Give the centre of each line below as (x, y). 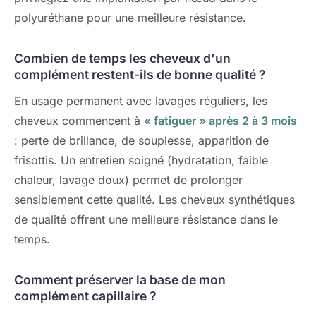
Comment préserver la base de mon (120, 280)
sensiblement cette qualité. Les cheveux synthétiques (154, 200)
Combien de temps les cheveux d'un (122, 58)
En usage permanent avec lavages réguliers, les (141, 101)
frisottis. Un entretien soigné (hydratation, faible (141, 160)
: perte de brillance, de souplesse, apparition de (141, 140)
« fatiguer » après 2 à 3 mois (220, 121)
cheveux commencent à (79, 121)
